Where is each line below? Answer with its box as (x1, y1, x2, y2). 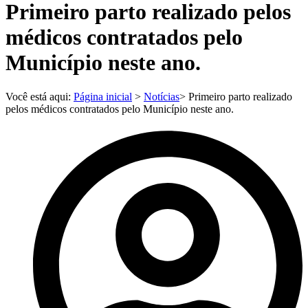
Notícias (144, 90, 179, 102)
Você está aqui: (5, 90, 74, 102)
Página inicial (74, 90, 132, 102)
